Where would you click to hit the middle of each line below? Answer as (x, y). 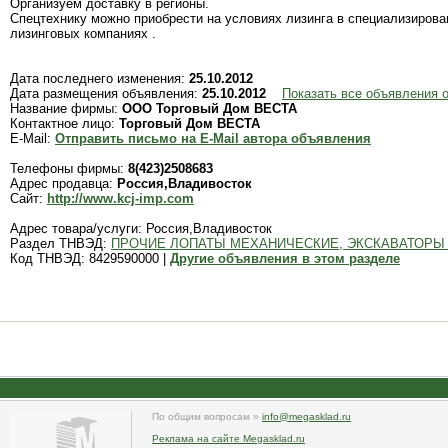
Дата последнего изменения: (99, 79)
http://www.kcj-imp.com (120, 199)
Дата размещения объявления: (106, 94)
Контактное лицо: (64, 124)
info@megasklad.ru (306, 416)
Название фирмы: (66, 109)
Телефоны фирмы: (69, 169)
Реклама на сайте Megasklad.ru (228, 438)
